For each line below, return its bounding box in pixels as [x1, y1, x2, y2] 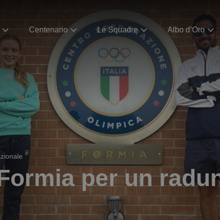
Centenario [29, 25, 68, 34]
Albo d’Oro [167, 25, 205, 34]
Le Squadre [97, 25, 138, 34]
